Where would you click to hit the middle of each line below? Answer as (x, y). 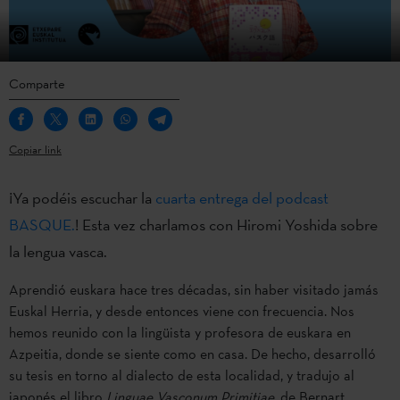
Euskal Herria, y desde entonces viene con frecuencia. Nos (182, 311)
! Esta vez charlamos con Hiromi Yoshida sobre (226, 224)
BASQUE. (42, 224)
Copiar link (35, 149)
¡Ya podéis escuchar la (82, 197)
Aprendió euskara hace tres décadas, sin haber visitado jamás (194, 289)
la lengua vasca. (58, 251)
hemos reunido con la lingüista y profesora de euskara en (180, 332)
